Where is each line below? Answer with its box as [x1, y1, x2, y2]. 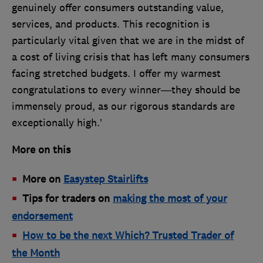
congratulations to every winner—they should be [12, 83, 240, 97]
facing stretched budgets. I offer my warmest [12, 67, 221, 80]
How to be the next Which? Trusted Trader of [22, 229, 234, 242]
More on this [12, 143, 70, 157]
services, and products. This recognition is [12, 18, 210, 31]
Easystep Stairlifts [63, 173, 148, 186]
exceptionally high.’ [12, 116, 102, 130]
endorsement [12, 210, 73, 223]
